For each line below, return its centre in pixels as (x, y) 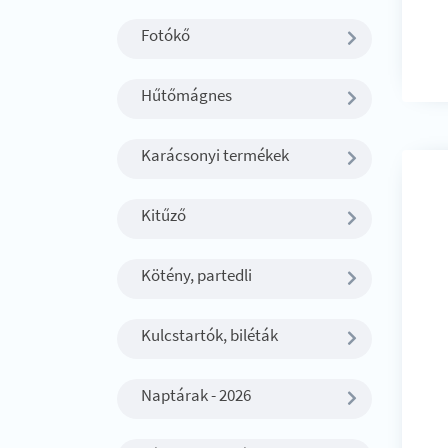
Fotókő (165, 35)
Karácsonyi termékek (215, 155)
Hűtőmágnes (186, 95)
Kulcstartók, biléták (209, 335)
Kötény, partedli (196, 275)
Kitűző (163, 215)
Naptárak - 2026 (196, 395)
